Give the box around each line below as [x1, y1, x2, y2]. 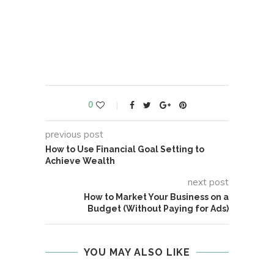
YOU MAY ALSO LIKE [84, 246, 190, 259]
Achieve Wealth [45, 156, 115, 166]
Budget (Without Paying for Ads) [87, 204, 229, 214]
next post [188, 176, 229, 188]
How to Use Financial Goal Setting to [45, 144, 204, 155]
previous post [45, 128, 103, 141]
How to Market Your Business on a [84, 192, 229, 202]
